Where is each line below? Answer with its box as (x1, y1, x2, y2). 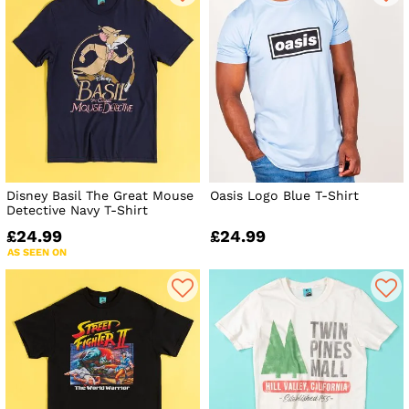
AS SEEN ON (7, 246, 67, 258)
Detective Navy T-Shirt (6, 202, 148, 217)
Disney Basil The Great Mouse (6, 187, 194, 203)
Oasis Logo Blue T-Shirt (210, 187, 360, 203)
